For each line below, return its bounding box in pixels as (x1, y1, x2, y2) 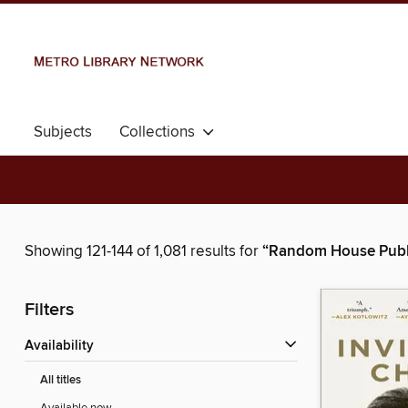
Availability (34, 338, 94, 355)
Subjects (34, 122, 92, 142)
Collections (119, 122, 202, 142)
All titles (40, 372, 81, 389)
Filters (25, 299, 74, 322)
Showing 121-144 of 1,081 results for (25, 241, 262, 262)
